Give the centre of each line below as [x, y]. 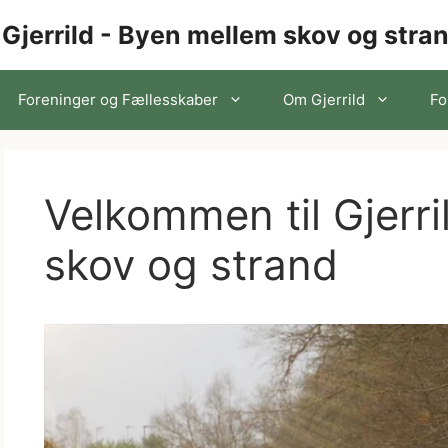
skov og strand [191, 264]
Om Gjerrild [324, 99]
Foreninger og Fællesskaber [118, 99]
